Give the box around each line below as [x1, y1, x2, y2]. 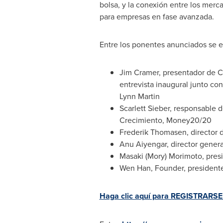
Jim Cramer [119, 67, 159, 78]
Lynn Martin [119, 91, 160, 102]
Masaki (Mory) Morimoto [119, 150, 202, 161]
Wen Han [119, 162, 151, 173]
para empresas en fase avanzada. [99, 11, 214, 22]
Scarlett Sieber [119, 103, 170, 113]
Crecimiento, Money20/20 [119, 114, 212, 125]
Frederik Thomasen [119, 126, 187, 137]
